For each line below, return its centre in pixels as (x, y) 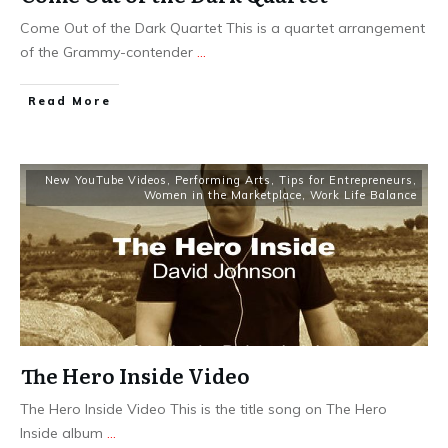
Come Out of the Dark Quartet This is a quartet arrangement (222, 28)
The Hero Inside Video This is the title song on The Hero (203, 409)
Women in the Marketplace (223, 195)
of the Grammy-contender (108, 52)
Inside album (63, 433)
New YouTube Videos (106, 180)
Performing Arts (223, 180)
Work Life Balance (363, 195)
